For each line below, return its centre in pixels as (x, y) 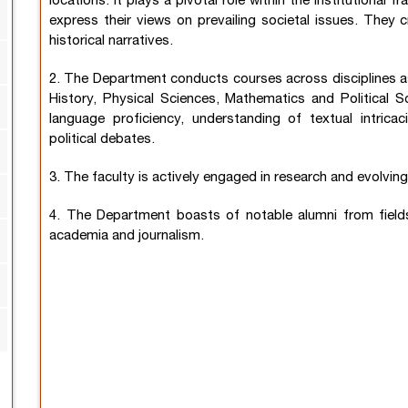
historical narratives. (111, 41)
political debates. (102, 140)
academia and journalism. (127, 236)
